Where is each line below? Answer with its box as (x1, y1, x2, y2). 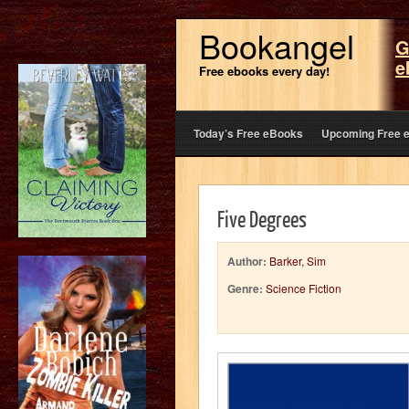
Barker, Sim (269, 253, 326, 268)
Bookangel (199, 22, 354, 68)
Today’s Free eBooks (194, 125, 303, 142)
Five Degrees (217, 204, 307, 232)
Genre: (227, 280, 263, 297)
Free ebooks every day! (199, 62, 330, 79)
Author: (227, 253, 267, 269)
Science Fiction (266, 280, 341, 296)
